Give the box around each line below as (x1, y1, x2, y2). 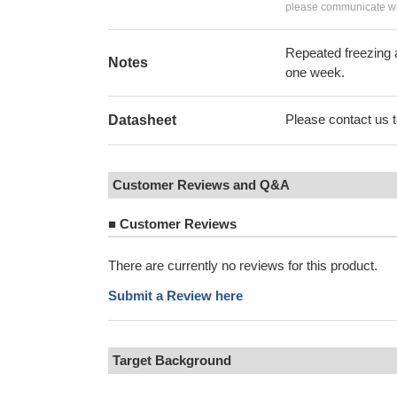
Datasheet (108, 113, 176, 128)
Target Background (113, 353, 231, 368)
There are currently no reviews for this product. (108, 258, 378, 273)
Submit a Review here (108, 288, 243, 303)
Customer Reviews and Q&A (113, 177, 290, 192)
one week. (285, 65, 345, 80)
